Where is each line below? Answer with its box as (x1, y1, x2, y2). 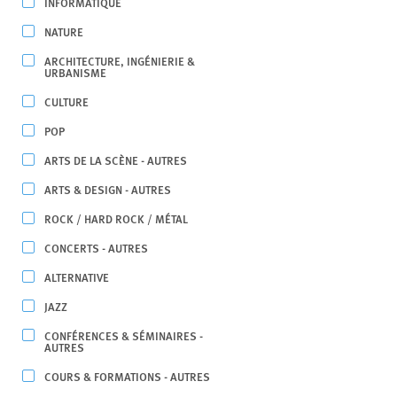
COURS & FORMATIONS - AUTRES (44, 368, 210, 385)
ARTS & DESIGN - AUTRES (44, 181, 171, 198)
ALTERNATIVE (44, 269, 109, 285)
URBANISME (44, 64, 106, 81)
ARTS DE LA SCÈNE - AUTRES (44, 152, 187, 168)
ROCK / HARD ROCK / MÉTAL (44, 210, 188, 227)
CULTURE (44, 93, 89, 110)
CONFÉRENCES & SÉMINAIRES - (44, 327, 203, 344)
